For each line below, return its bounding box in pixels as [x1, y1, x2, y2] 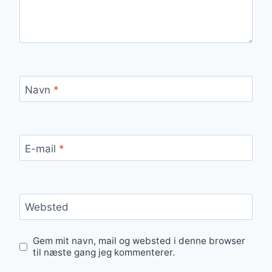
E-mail [24, 142, 59, 155]
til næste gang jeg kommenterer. [33, 246, 175, 259]
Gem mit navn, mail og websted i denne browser [33, 235, 246, 247]
